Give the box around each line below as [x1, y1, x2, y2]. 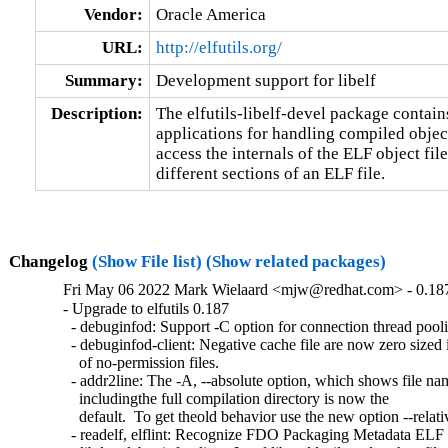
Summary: [64, 70, 143, 90]
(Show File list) [91, 251, 202, 271]
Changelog [8, 251, 92, 271]
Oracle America [155, 4, 266, 24]
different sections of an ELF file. [155, 163, 385, 183]
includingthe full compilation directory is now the [63, 390, 390, 408]
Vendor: [83, 4, 143, 24]
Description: [50, 103, 143, 123]
